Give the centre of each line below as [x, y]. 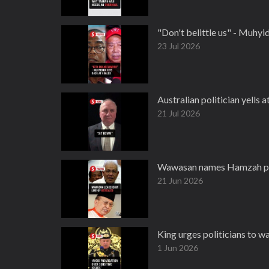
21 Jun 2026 [180, 180]
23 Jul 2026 [179, 46]
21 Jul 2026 [179, 113]
